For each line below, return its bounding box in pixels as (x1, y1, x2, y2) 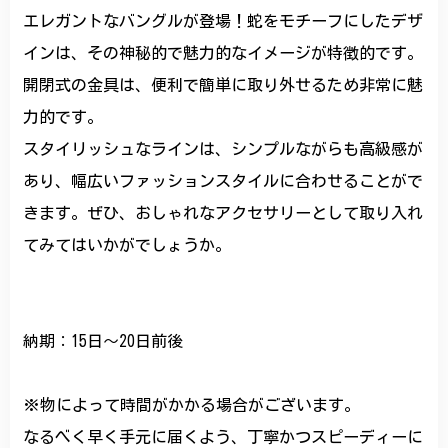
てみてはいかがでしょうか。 (23, 237, 232, 254)
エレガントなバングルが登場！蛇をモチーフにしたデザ (23, 13, 424, 30)
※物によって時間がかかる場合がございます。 (23, 397, 361, 414)
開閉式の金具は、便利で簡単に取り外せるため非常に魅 (23, 77, 424, 94)
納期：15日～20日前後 (23, 333, 184, 350)
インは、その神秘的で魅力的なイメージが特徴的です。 (23, 45, 424, 62)
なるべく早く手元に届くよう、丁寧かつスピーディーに (23, 429, 424, 446)
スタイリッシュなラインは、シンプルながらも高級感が (23, 141, 424, 158)
